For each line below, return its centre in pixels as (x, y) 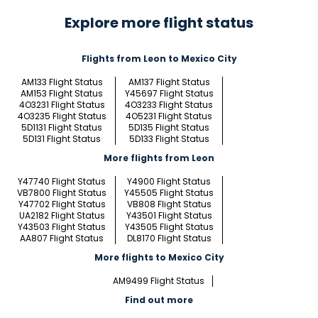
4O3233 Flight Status (169, 105)
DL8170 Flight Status (169, 238)
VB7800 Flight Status (62, 193)
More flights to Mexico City (159, 258)
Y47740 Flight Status (62, 182)
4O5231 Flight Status (169, 116)
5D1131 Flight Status (62, 128)
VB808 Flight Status (169, 204)
